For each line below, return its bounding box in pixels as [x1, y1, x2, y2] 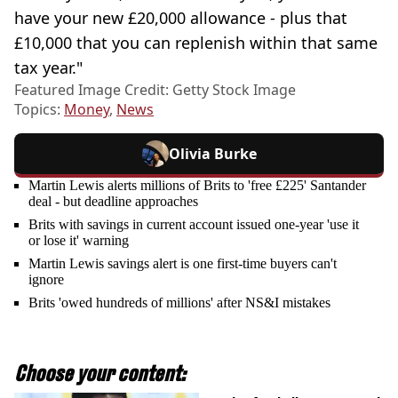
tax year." [14, 57, 83, 79]
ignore [28, 272, 64, 288]
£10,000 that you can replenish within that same [14, 32, 378, 54]
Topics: [14, 99, 64, 120]
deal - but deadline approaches [28, 194, 198, 210]
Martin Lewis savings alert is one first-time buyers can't [28, 256, 337, 272]
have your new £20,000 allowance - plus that [14, 7, 347, 29]
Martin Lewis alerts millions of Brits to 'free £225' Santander [28, 178, 366, 194]
